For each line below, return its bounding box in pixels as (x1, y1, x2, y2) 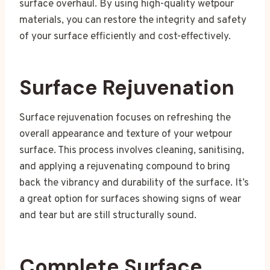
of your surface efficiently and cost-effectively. (19, 30, 231, 44)
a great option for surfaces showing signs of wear (19, 193, 241, 207)
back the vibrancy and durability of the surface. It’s (19, 177, 249, 190)
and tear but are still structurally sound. (19, 209, 196, 223)
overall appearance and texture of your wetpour (19, 128, 232, 142)
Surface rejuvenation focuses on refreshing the (19, 111, 231, 125)
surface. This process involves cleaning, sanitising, (19, 144, 244, 158)
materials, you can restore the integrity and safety (19, 14, 246, 28)
